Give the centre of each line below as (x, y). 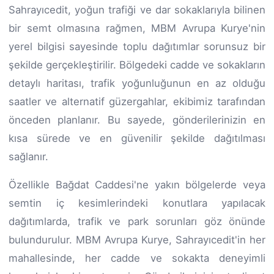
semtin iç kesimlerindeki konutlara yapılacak (137, 203)
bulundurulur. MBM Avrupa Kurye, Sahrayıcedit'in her (137, 239)
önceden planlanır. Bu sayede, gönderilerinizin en (137, 120)
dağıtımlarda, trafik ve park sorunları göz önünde (137, 221)
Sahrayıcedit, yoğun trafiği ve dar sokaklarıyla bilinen (137, 9)
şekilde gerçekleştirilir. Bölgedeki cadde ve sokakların (137, 65)
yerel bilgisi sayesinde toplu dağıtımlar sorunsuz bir (137, 46)
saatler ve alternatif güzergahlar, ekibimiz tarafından (137, 101)
